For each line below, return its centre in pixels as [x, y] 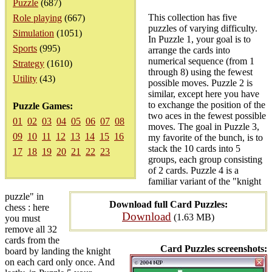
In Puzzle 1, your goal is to [199, 39]
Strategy [29, 63]
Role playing [37, 18]
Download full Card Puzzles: [168, 204]
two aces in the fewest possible [207, 116]
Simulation [33, 33]
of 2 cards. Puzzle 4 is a [193, 170]
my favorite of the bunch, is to [206, 138]
